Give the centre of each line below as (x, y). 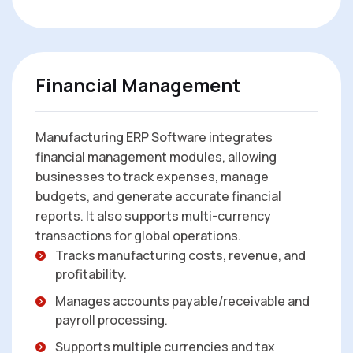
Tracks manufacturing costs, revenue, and (180, 256)
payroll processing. (111, 320)
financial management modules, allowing (156, 157)
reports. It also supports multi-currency (153, 216)
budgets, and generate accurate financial (158, 197)
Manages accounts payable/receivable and (182, 301)
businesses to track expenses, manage (152, 177)
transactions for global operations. (138, 236)
